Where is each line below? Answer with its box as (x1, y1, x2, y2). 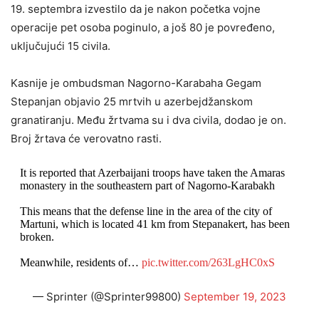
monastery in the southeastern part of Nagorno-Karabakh (19, 179, 275, 192)
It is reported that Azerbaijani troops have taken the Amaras (19, 167, 285, 179)
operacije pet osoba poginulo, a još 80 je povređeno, (11, 21, 275, 34)
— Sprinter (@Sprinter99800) (33, 290, 184, 303)
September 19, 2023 (184, 290, 286, 303)
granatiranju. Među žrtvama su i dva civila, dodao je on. (11, 113, 286, 127)
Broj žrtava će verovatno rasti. (11, 132, 162, 145)
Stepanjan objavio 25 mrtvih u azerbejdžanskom (11, 95, 253, 108)
